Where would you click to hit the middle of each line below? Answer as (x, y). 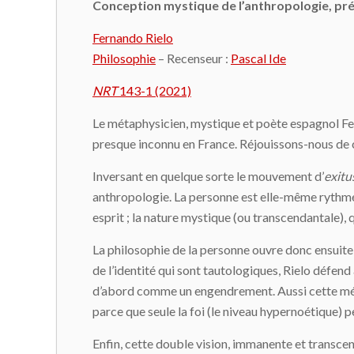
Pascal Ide (258, 58)
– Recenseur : (193, 58)
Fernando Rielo (133, 37)
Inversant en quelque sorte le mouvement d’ (208, 175)
